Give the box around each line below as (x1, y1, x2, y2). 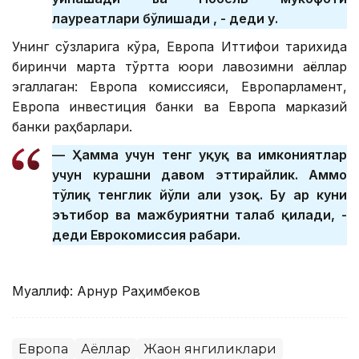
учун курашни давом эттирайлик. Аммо (52, 167, 347, 184)
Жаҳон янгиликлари (143, 341, 276, 357)
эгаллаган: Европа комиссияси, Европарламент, (12, 79, 347, 95)
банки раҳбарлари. (12, 119, 132, 135)
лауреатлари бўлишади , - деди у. (52, 10, 278, 27)
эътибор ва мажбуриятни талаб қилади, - (52, 207, 347, 224)
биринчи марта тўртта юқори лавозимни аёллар (12, 58, 347, 75)
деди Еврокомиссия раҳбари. (52, 227, 240, 244)
